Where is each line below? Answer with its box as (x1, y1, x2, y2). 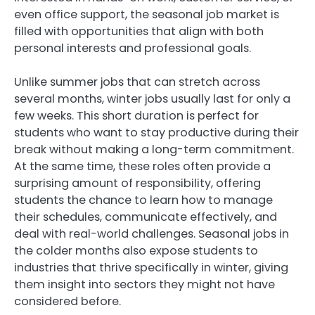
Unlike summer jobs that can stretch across (14, 74, 260, 91)
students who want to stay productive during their (14, 124, 299, 141)
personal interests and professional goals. (14, 40, 251, 57)
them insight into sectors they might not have (14, 276, 275, 293)
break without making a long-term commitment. (14, 141, 294, 158)
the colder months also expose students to (14, 243, 258, 259)
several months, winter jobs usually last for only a (14, 91, 290, 108)
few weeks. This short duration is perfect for (14, 108, 259, 124)
